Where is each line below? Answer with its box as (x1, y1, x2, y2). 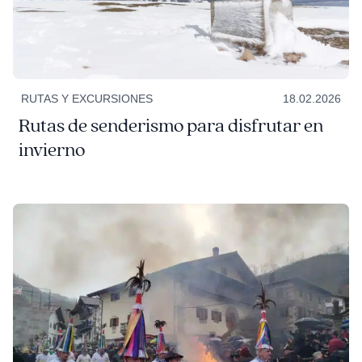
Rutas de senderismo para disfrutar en (18, 113, 323, 138)
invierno (18, 137, 85, 162)
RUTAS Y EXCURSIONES (20, 91, 153, 105)
